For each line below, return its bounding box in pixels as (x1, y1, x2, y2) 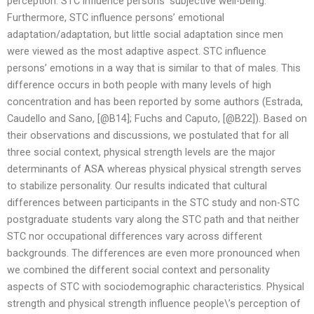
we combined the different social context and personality (7, 264, 270, 277)
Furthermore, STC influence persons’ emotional (7, 11, 224, 25)
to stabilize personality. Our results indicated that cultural (7, 179, 267, 193)
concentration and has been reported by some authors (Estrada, (7, 95, 303, 109)
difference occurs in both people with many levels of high (7, 78, 271, 92)
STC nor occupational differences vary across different (7, 230, 262, 243)
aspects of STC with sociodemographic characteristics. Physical (7, 280, 304, 294)
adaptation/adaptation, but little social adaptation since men (7, 28, 283, 41)
